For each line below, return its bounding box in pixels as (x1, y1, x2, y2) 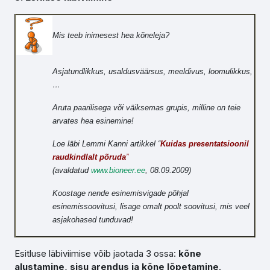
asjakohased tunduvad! (52, 215, 133, 224)
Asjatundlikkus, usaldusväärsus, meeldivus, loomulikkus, (52, 67, 253, 76)
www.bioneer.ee (91, 166, 145, 175)
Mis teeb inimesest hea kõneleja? (52, 30, 169, 40)
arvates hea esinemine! (52, 116, 134, 125)
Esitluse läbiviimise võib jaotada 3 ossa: (14, 248, 178, 259)
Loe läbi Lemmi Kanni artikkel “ (52, 139, 160, 148)
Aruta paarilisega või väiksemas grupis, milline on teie (52, 103, 240, 112)
